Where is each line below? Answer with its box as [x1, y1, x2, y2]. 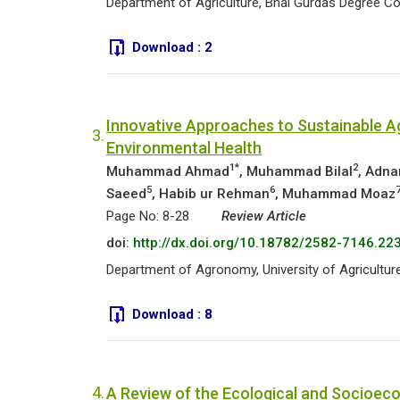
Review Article [221, 208, 306, 224]
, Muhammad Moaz [275, 186, 396, 202]
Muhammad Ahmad [106, 163, 229, 179]
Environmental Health [106, 138, 262, 157]
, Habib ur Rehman [152, 186, 270, 202]
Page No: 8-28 [106, 208, 189, 224]
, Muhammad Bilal [239, 163, 353, 179]
